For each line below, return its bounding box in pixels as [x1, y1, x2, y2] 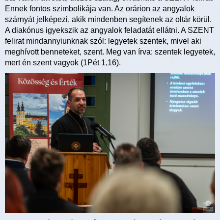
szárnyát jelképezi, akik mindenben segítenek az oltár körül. [5, 15, 212, 24]
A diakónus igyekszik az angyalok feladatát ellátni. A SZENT [5, 26, 214, 34]
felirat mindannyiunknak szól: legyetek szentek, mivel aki [5, 36, 201, 45]
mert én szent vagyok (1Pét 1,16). [5, 58, 121, 67]
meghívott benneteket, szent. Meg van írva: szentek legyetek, [5, 47, 215, 56]
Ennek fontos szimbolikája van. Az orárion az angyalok [5, 4, 194, 13]
